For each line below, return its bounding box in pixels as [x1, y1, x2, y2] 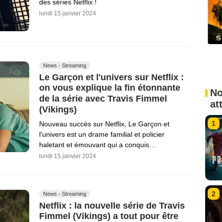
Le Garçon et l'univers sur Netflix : [39, 72, 184, 82]
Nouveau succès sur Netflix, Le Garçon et [39, 119, 169, 128]
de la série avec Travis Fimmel [39, 93, 167, 104]
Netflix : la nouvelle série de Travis [39, 200, 185, 211]
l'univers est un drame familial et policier [39, 130, 165, 138]
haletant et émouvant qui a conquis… [39, 140, 156, 149]
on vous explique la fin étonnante [39, 83, 180, 93]
